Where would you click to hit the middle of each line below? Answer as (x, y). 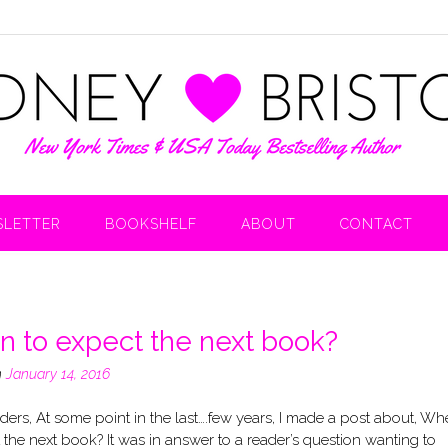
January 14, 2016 (57, 373)
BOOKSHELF (151, 224)
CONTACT (376, 224)
